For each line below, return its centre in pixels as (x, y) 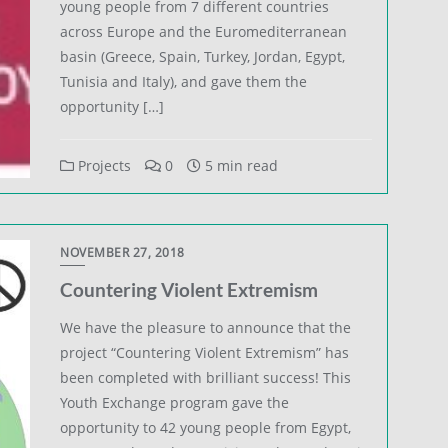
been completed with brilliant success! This (206, 377)
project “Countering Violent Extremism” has (205, 352)
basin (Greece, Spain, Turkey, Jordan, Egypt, (203, 56)
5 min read (240, 165)
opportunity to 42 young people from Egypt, (206, 427)
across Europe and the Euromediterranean (204, 31)
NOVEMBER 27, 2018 (122, 252)
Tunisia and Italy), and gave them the (184, 81)
